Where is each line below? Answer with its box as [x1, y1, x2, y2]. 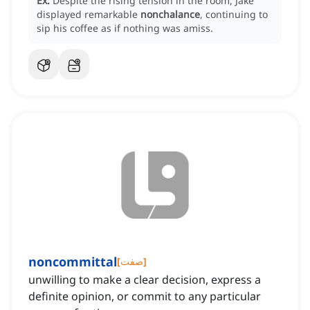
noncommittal [28, 253, 117, 271]
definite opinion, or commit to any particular [28, 289, 261, 304]
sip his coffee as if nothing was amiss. [37, 21, 213, 35]
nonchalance [140, 8, 200, 21]
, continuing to [200, 8, 268, 21]
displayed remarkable [37, 8, 140, 21]
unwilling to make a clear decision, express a [28, 272, 261, 288]
